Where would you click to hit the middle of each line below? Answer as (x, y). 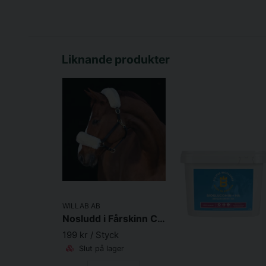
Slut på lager (100, 248)
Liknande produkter (116, 60)
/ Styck (104, 235)
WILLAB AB (81, 206)
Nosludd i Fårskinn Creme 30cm (161, 219)
